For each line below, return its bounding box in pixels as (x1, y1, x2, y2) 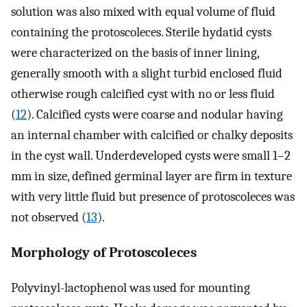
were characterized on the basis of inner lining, (11, 45, 259, 61)
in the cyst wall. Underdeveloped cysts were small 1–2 (11, 148, 291, 164)
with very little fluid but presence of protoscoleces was (11, 189, 295, 205)
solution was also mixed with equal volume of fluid (11, 4, 275, 20)
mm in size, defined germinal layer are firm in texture (11, 169, 292, 184)
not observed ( (11, 210, 86, 225)
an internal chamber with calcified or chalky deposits (11, 127, 293, 143)
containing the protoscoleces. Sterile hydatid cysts (11, 25, 271, 40)
